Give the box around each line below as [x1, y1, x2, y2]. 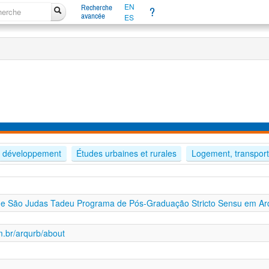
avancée [80, 11, 105, 20]
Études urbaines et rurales [76, 147, 177, 160]
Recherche [80, 3, 112, 12]
